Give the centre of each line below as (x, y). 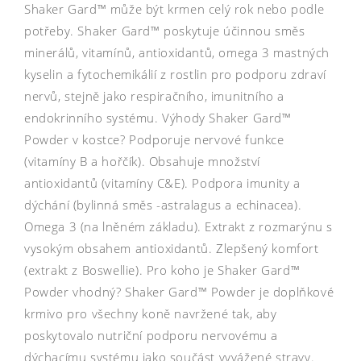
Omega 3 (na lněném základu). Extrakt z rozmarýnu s (179, 226)
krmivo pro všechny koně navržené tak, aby (151, 313)
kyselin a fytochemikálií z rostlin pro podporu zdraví (175, 74)
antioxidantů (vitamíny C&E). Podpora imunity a (162, 183)
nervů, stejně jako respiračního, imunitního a (155, 95)
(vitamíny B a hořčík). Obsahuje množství (143, 161)
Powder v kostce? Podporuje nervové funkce (154, 139)
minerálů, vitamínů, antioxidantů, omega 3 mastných (177, 52)
